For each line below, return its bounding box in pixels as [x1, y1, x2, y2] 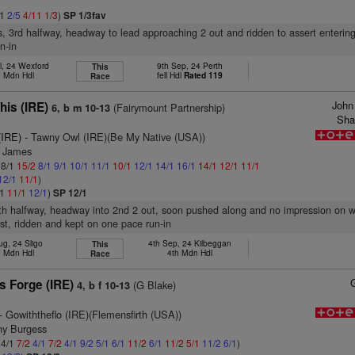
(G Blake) [130, 277, 177, 292]
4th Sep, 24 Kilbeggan [147, 237, 231, 249]
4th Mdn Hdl [166, 246, 212, 258]
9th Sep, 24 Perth [156, 59, 223, 71]
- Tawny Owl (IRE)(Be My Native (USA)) [21, 129, 206, 144]
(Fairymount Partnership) [110, 100, 226, 115]
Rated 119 [183, 69, 223, 81]
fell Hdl [156, 69, 184, 81]
